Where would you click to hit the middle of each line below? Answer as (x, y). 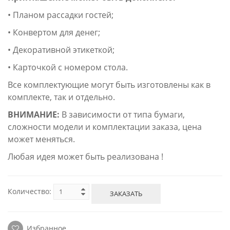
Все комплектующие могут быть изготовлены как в (109, 84)
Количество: (30, 191)
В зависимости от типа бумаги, (123, 114)
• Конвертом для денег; (54, 32)
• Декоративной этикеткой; (62, 50)
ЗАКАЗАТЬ (126, 194)
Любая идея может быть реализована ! (85, 156)
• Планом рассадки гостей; (61, 15)
